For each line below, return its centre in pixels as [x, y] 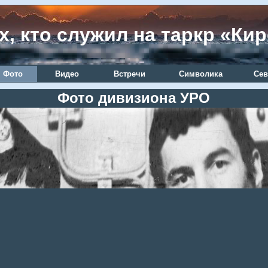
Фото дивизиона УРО [134, 98]
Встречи [130, 74]
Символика [200, 74]
